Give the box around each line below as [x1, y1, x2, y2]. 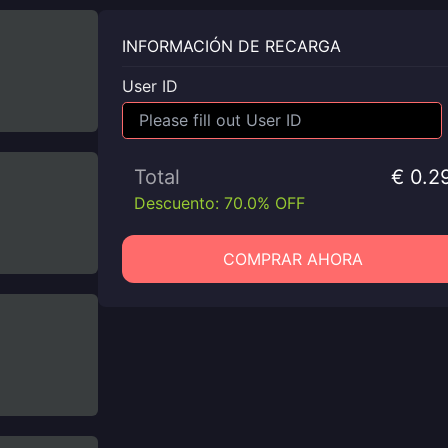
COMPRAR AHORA [223, 248, 363, 269]
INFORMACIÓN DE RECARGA [122, 36, 341, 56]
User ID [122, 76, 178, 96]
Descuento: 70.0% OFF [134, 192, 305, 213]
